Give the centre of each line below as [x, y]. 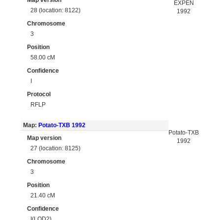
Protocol [39, 94]
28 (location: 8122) [56, 10]
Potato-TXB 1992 [62, 125]
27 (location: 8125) [56, 148]
